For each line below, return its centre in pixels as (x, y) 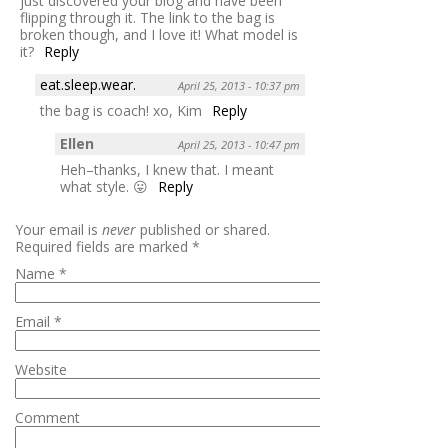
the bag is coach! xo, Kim (121, 110)
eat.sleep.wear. (88, 84)
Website (41, 369)
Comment (47, 417)
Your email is (58, 229)
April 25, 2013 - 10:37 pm (239, 85)
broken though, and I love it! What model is (159, 34)
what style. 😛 (104, 186)
